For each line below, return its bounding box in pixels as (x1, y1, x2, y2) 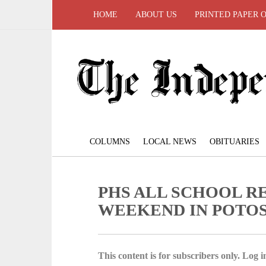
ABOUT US (135, 10, 177, 19)
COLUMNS (90, 137, 130, 147)
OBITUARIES (210, 137, 259, 147)
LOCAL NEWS (143, 137, 197, 147)
